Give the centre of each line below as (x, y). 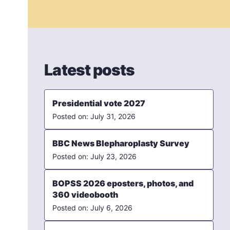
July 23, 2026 (114, 156)
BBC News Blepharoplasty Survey (121, 143)
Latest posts (90, 70)
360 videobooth (85, 194)
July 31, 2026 (113, 116)
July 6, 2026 (112, 207)
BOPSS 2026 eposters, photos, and (123, 183)
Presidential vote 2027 (99, 103)
